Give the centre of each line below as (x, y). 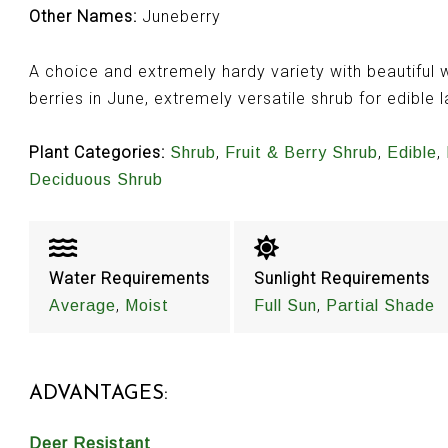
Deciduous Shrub (95, 180)
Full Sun (285, 305)
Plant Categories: (96, 153)
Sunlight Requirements (341, 278)
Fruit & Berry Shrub (301, 153)
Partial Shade (380, 305)
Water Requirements (129, 278)
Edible (411, 153)
